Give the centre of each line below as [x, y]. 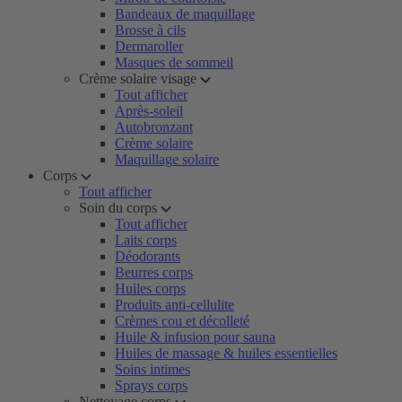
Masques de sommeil [174, 62]
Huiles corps [150, 288]
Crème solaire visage [138, 79]
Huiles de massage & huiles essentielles [226, 353]
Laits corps [146, 240]
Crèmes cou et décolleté [182, 321]
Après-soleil [149, 111]
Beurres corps [154, 272]
